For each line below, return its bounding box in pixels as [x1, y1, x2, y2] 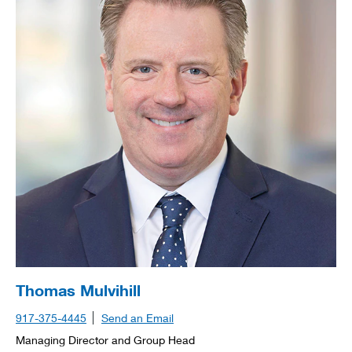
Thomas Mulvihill [16, 280, 141, 299]
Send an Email [101, 311, 174, 324]
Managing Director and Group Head [16, 333, 195, 346]
